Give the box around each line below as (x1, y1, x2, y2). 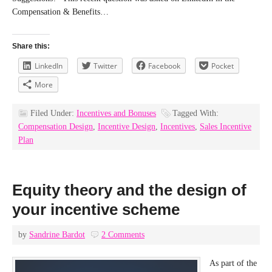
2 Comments (101, 230, 144, 239)
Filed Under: (30, 109, 76, 118)
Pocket (211, 61, 234, 71)
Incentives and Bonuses (76, 109, 156, 118)
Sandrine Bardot (29, 230, 85, 239)
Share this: (12, 42, 50, 50)
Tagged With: (172, 109, 219, 118)
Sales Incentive (200, 122, 251, 131)
